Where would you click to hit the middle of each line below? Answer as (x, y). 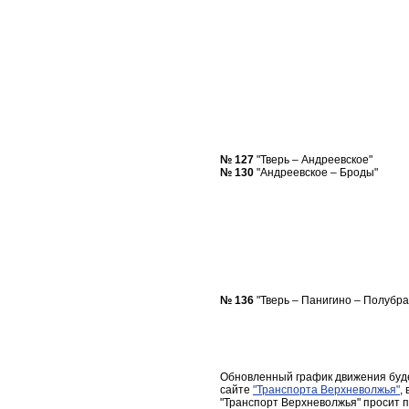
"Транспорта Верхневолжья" (326, 390)
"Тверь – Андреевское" (313, 160)
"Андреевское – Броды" (316, 173)
